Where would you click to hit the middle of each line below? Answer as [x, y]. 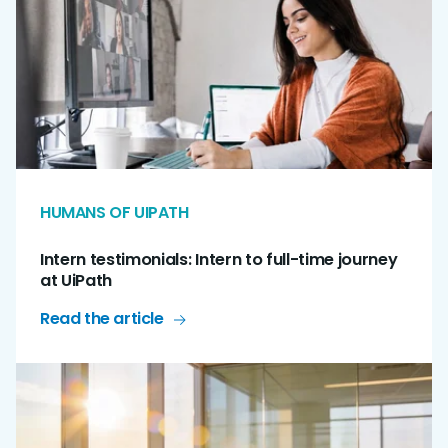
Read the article [102, 319]
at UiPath [76, 281]
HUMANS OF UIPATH [114, 213]
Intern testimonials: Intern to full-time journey [219, 260]
